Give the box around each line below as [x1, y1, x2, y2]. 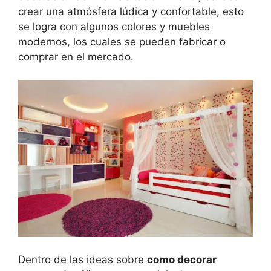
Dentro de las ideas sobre [18, 253, 147, 266]
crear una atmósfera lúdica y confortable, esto [18, 5, 244, 18]
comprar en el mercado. [18, 50, 134, 63]
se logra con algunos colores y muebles [18, 20, 210, 33]
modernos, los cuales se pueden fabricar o [18, 35, 226, 48]
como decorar [147, 253, 217, 266]
